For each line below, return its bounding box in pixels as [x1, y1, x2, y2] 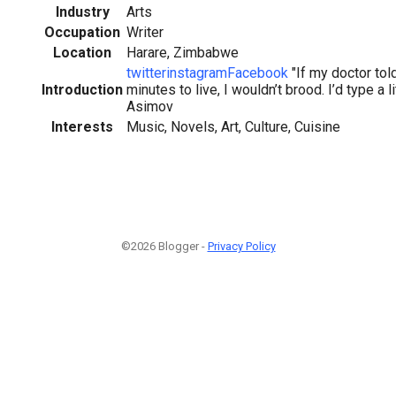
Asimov [126, 97, 173, 115]
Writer [126, 23, 164, 41]
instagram [166, 64, 227, 81]
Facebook [227, 64, 288, 81]
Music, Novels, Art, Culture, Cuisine [126, 118, 340, 135]
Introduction [42, 80, 123, 98]
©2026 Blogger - [120, 240, 208, 253]
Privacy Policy [207, 240, 276, 253]
